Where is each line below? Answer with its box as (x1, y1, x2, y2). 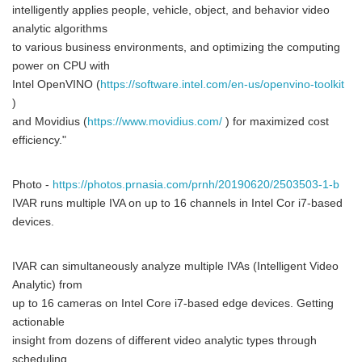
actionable (12, 316, 65, 328)
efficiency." (12, 134, 66, 146)
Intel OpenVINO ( (12, 78, 100, 90)
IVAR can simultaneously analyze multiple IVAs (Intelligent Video (12, 260, 339, 272)
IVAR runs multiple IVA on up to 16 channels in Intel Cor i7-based (12, 197, 343, 209)
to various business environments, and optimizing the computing (12, 41, 340, 53)
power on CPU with (12, 60, 110, 72)
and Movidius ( (12, 116, 87, 128)
